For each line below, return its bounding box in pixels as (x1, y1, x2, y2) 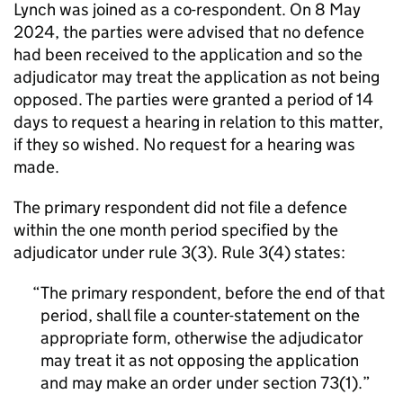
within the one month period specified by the (13, 219, 338, 240)
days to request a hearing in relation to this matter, (13, 112, 383, 132)
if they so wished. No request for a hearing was (13, 134, 355, 155)
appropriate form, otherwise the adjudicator (40, 327, 363, 348)
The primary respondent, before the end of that (40, 282, 385, 303)
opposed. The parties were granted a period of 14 (13, 89, 373, 110)
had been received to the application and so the (13, 44, 363, 65)
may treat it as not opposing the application (40, 350, 359, 371)
